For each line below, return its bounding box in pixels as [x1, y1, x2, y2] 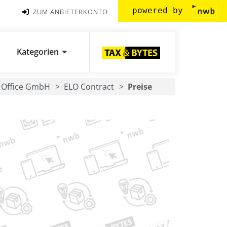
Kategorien [17, 46, 59, 57]
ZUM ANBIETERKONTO [31, 7, 108, 16]
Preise [128, 81, 152, 92]
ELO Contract [64, 81, 114, 92]
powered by [132, 5, 188, 15]
